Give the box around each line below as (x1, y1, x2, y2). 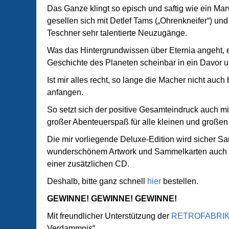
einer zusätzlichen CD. (47, 159, 129, 168)
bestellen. (161, 177, 198, 186)
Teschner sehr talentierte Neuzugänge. (47, 29, 187, 37)
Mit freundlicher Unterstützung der (47, 212, 171, 220)
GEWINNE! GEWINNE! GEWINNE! (47, 194, 177, 203)
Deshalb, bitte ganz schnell (47, 177, 147, 186)
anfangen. (47, 88, 83, 97)
